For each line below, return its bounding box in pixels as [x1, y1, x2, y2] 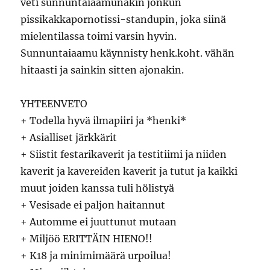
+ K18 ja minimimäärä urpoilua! [20, 250, 172, 262]
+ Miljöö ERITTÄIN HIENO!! [20, 233, 153, 245]
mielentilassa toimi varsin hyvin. [20, 30, 177, 42]
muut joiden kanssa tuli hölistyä [20, 182, 175, 194]
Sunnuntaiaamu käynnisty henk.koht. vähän [20, 47, 235, 59]
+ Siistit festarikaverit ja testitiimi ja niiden [20, 148, 227, 160]
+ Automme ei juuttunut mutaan [20, 216, 177, 228]
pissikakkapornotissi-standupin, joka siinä [20, 13, 227, 25]
